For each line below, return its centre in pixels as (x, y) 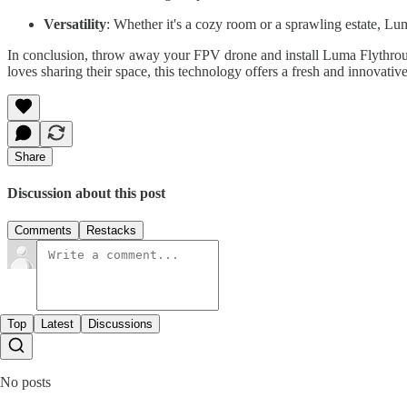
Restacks (111, 231)
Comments (43, 231)
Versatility (75, 24)
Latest (57, 324)
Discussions (120, 324)
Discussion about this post (86, 194)
